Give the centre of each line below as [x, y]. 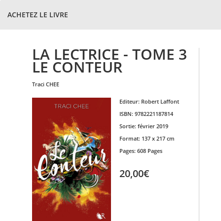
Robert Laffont [160, 101]
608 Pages [149, 151]
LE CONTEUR [77, 67]
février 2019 [153, 126]
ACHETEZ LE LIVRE [38, 15]
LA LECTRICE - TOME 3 [110, 54]
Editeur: [130, 101]
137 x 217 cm [158, 138]
